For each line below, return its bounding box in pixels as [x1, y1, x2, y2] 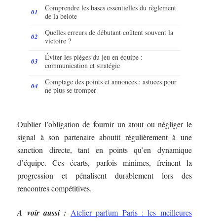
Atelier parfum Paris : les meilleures [70, 207, 192, 218]
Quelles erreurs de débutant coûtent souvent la [45, 27, 174, 37]
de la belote [45, 11, 77, 21]
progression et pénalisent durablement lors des [17, 170, 192, 181]
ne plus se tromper [45, 85, 97, 95]
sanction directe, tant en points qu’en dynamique [17, 145, 192, 155]
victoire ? [45, 36, 72, 45]
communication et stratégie [45, 60, 120, 70]
